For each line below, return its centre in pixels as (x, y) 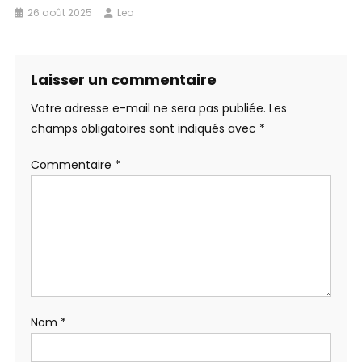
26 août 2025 (60, 13)
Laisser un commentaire (123, 80)
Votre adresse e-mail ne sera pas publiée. (148, 109)
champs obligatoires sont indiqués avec (145, 129)
